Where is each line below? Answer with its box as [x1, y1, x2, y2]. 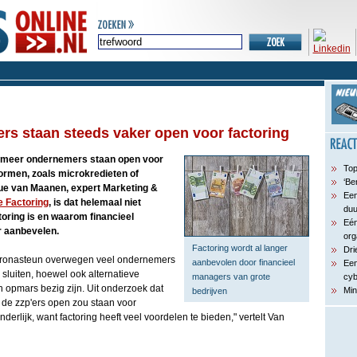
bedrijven [191, 286, 227, 296]
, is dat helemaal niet [48, 197, 141, 208]
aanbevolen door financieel [191, 257, 295, 267]
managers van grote [191, 272, 270, 281]
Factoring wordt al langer [191, 243, 288, 253]
